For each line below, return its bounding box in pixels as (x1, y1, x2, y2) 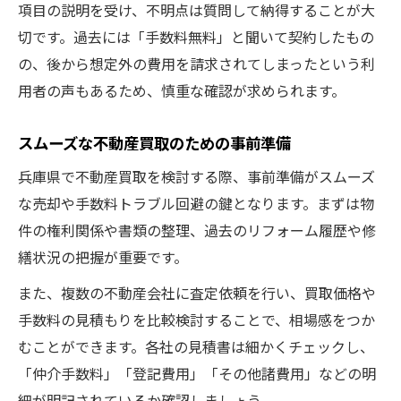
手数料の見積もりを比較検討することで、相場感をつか (18, 308, 375, 330)
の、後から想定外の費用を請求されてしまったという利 (18, 52, 375, 74)
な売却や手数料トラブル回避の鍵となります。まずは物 (18, 192, 374, 214)
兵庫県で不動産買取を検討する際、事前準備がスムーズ (18, 165, 375, 187)
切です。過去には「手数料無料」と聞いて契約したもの (18, 25, 374, 47)
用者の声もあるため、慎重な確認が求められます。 (18, 79, 346, 101)
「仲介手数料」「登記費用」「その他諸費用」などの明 (18, 362, 376, 384)
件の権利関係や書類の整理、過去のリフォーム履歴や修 (18, 218, 376, 241)
